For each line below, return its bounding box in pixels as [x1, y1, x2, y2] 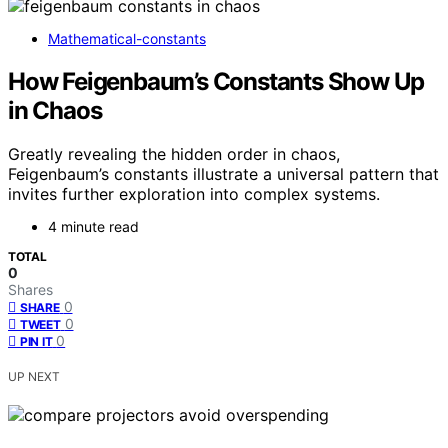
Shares [8, 281, 53, 299]
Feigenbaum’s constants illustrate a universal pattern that [8, 164, 439, 185]
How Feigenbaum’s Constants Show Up [8, 66, 425, 96]
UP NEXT [8, 369, 60, 385]
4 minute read [48, 218, 139, 236]
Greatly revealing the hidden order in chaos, [8, 144, 340, 165]
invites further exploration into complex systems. [8, 184, 380, 205]
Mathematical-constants [48, 29, 206, 47]
